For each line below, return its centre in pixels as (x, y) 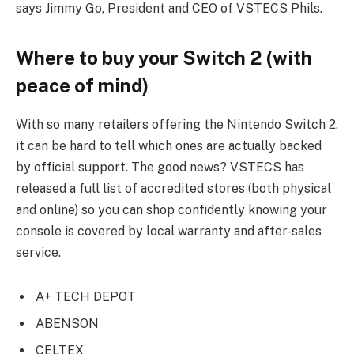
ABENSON (67, 323)
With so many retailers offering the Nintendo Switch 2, (177, 124)
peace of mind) (82, 86)
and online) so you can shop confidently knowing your (171, 209)
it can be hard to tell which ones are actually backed (169, 145)
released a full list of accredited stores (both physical (173, 188)
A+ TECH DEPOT (86, 296)
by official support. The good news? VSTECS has (160, 167)
